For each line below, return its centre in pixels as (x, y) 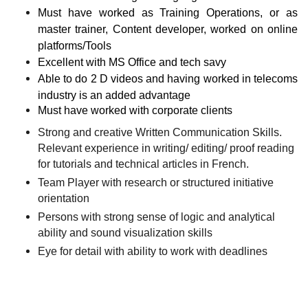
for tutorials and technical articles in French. (143, 164)
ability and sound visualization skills (125, 233)
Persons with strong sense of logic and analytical (156, 217)
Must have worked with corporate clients (135, 111)
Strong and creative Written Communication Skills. (160, 133)
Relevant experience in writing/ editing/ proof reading (166, 148)
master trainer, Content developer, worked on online (168, 30)
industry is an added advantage (114, 96)
